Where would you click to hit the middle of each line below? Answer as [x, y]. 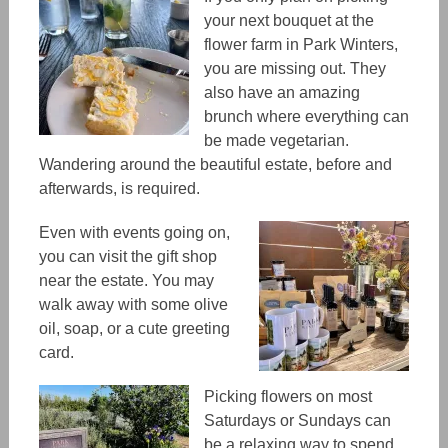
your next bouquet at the [288, 20]
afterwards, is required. [121, 188]
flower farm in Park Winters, [300, 44]
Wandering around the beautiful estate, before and [215, 164]
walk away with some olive [133, 304]
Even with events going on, [134, 232]
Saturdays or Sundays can [297, 420]
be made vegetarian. [276, 140]
